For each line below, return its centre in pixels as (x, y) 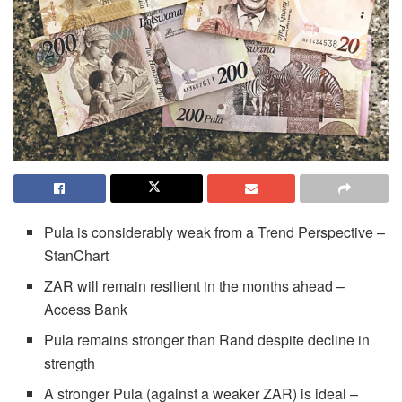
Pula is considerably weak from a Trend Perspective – (215, 232)
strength (70, 363)
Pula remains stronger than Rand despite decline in (207, 340)
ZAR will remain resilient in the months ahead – (195, 286)
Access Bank (86, 310)
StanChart (77, 256)
